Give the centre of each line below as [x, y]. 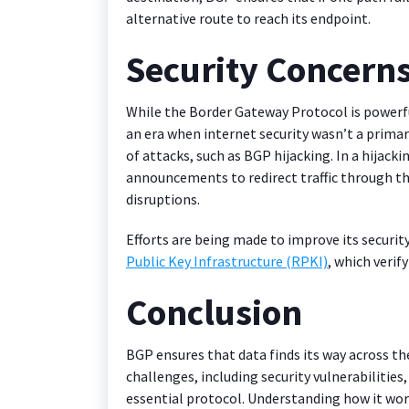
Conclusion [214, 312]
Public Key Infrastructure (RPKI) [227, 261]
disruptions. [163, 199]
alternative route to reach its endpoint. [248, 18]
